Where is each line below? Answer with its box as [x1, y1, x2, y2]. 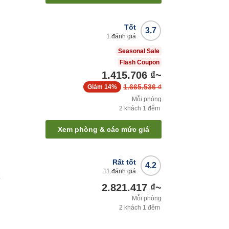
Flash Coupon [120, 59, 159, 66]
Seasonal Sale [118, 48, 159, 55]
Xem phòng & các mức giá [58, 125, 149, 133]
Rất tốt [112, 157, 136, 166]
